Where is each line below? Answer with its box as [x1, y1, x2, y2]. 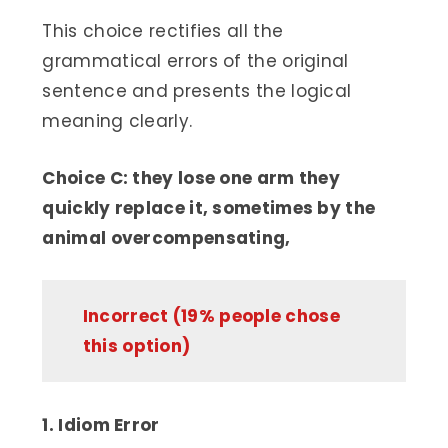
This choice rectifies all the [42, 18, 284, 43]
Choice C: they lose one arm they [42, 165, 341, 190]
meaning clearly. [42, 108, 193, 133]
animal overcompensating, [42, 225, 291, 250]
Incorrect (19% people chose [82, 304, 340, 329]
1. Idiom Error [42, 412, 160, 437]
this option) [82, 334, 191, 359]
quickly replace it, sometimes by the [42, 195, 376, 220]
